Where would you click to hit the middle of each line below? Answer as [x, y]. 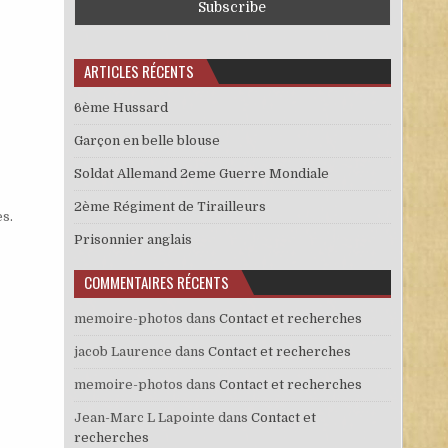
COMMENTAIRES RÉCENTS [156, 281]
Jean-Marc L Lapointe [144, 417]
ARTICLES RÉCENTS [138, 70]
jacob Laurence [122, 351]
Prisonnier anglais [132, 239]
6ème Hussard [120, 107]
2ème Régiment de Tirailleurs [169, 206]
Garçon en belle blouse [146, 140]
